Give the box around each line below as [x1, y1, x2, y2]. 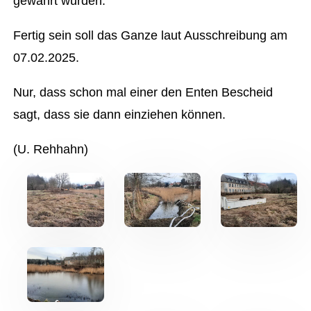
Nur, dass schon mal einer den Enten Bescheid [13, 85, 274, 99]
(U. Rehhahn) [13, 142, 89, 156]
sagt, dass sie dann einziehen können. [13, 108, 226, 121]
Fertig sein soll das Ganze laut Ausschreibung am [13, 28, 288, 42]
